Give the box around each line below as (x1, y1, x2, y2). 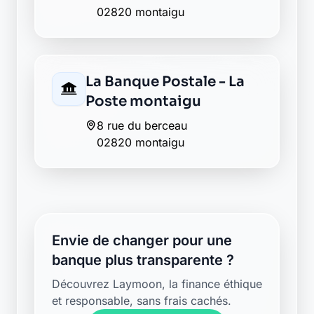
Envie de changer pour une (52, 232, 232, 249)
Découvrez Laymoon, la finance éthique (52, 277, 262, 291)
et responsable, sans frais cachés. (52, 294, 231, 308)
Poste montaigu (86, 93, 201, 110)
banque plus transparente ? (52, 252, 234, 268)
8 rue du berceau (97, 118, 187, 132)
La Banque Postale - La (86, 73, 245, 90)
